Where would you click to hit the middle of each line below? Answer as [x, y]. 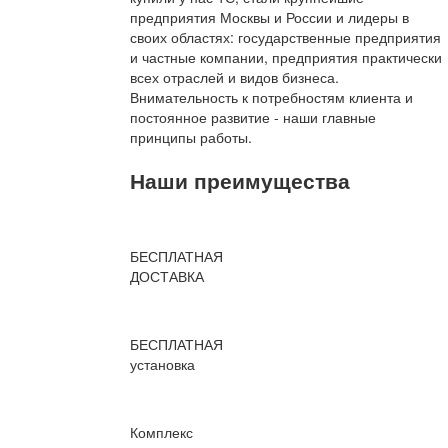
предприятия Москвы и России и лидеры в [269, 17]
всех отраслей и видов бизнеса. [234, 77]
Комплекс [161, 432]
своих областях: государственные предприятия [285, 37]
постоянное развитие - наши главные [253, 117]
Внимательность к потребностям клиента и [271, 97]
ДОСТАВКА [167, 276]
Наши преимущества [240, 179]
